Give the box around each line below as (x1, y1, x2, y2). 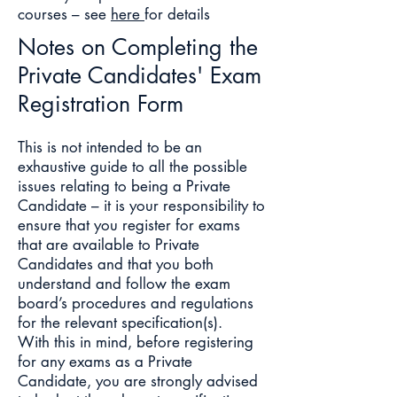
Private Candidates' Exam (18, 61, 261, 90)
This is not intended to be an (18, 137, 202, 157)
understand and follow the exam (18, 274, 230, 293)
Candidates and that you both (18, 254, 214, 274)
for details (144, 4, 210, 24)
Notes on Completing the (18, 33, 258, 61)
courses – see (18, 4, 111, 24)
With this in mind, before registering (18, 332, 253, 352)
